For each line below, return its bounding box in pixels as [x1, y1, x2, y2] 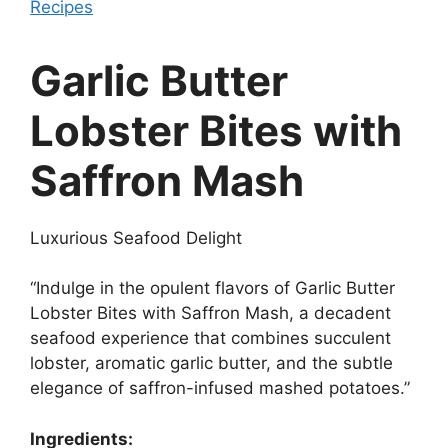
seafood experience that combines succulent [30, 328, 391, 349]
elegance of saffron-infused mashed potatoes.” [30, 378, 410, 399]
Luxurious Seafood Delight [30, 227, 242, 248]
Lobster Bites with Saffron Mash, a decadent [30, 303, 391, 324]
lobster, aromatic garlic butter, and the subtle [30, 353, 393, 374]
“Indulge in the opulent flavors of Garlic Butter [30, 278, 395, 299]
